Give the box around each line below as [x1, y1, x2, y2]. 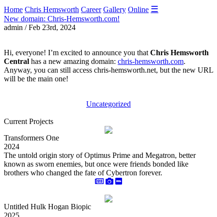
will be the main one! [4, 75, 68, 83]
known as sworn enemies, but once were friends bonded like [4, 160, 188, 168]
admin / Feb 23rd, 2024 [4, 23, 76, 31]
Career [81, 5, 101, 14]
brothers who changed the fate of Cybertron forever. [4, 169, 162, 177]
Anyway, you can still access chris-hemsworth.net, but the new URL [4, 66, 213, 74]
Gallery [103, 5, 126, 14]
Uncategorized [86, 100, 131, 108]
